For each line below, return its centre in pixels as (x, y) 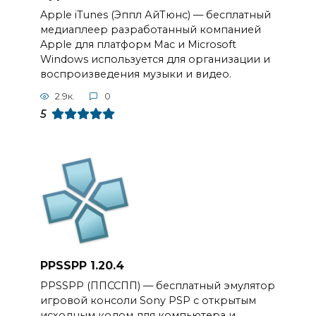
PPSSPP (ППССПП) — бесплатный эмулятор (157, 285)
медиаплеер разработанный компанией (150, 29)
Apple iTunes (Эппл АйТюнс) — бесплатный (155, 14)
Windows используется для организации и (155, 59)
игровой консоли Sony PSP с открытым (148, 300)
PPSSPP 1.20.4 (82, 265)
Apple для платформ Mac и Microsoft (138, 44)
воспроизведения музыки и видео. (135, 74)
